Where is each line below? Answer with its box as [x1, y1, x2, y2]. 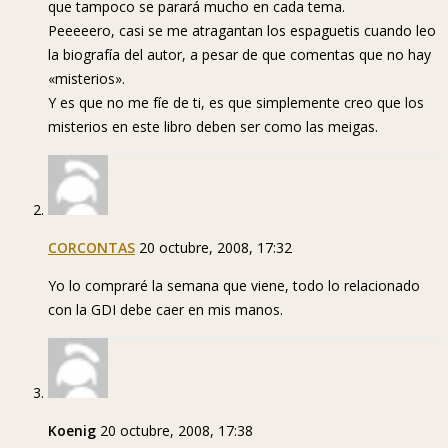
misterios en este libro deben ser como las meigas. [48, 117, 378, 137]
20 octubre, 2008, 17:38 [100, 421, 253, 441]
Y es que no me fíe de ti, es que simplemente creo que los [48, 93, 424, 113]
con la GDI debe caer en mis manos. [48, 300, 283, 320]
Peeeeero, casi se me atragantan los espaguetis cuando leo [48, 21, 436, 41]
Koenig [48, 421, 96, 441]
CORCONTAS [48, 238, 135, 258]
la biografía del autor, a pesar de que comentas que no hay [48, 45, 431, 65]
